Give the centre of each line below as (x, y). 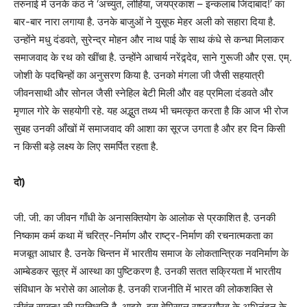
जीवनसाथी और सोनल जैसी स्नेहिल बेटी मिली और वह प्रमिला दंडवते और (144, 93)
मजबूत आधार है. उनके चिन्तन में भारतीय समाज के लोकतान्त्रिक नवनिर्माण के (151, 254)
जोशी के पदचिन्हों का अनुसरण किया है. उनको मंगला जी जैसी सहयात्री (139, 75)
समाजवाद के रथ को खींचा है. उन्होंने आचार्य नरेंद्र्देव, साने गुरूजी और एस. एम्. (153, 58)
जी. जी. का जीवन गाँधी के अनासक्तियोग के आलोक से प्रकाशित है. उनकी (145, 218)
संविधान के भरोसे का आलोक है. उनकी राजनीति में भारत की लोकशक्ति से (143, 289)
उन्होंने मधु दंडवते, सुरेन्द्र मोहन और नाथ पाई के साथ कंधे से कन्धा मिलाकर (149, 40)
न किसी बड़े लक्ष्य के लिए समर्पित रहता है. (86, 147)
